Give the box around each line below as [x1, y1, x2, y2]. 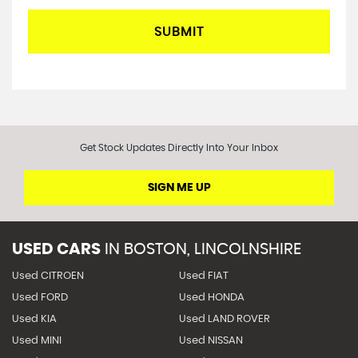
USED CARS [12, 241, 101, 257]
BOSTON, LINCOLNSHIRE [120, 241, 301, 257]
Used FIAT [178, 271, 229, 281]
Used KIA [12, 314, 57, 324]
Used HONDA [178, 292, 245, 303]
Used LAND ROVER [178, 314, 270, 324]
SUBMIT [154, 25, 204, 38]
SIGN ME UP [147, 182, 211, 193]
